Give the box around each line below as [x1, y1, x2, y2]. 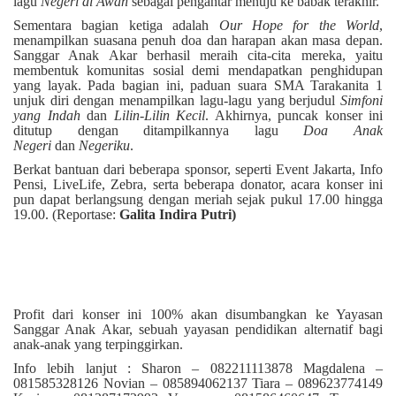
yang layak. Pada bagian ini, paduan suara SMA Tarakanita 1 [13, 78, 383, 94]
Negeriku [79, 138, 130, 154]
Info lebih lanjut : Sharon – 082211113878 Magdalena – [13, 361, 383, 377]
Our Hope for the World [218, 18, 379, 34]
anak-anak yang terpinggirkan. [13, 337, 183, 353]
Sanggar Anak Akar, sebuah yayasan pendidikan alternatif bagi [13, 322, 383, 338]
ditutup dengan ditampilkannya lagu [13, 123, 304, 139]
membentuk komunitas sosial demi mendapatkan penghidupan [13, 63, 383, 79]
